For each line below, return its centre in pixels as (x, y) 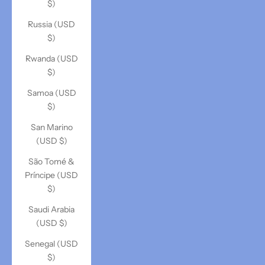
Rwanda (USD (51, 59)
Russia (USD (51, 24)
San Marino (51, 127)
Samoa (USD (51, 93)
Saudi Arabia (51, 209)
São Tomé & (51, 161)
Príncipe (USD (51, 175)
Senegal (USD (51, 244)
